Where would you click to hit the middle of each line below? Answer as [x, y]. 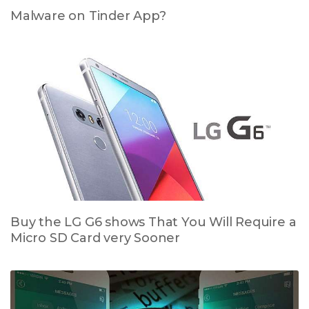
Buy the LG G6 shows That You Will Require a [153, 222]
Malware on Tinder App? [88, 16]
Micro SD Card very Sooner [96, 238]
